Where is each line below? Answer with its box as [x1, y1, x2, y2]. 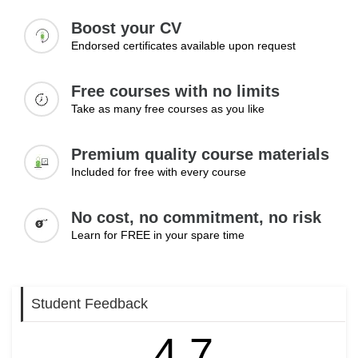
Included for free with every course [71, 165, 246, 178]
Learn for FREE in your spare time [71, 229, 245, 241]
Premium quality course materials [71, 145, 329, 163]
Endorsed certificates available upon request [71, 39, 296, 52]
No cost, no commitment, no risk [71, 209, 321, 226]
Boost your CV [71, 19, 181, 37]
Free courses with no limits [71, 82, 280, 100]
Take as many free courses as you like [71, 102, 265, 115]
